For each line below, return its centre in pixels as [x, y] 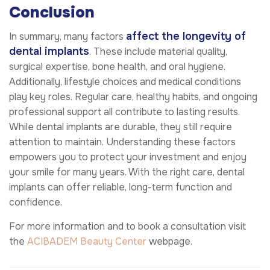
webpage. [169, 242]
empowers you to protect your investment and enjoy [128, 157]
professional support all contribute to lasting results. [124, 112]
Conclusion [52, 12]
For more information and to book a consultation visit [127, 227]
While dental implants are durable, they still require [121, 127]
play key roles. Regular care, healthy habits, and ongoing [133, 97]
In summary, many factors [67, 37]
